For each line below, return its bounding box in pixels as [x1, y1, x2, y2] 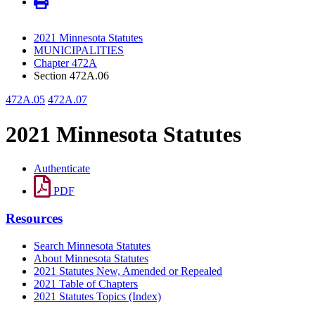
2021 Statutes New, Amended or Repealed [34, 264, 222, 277]
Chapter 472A [34, 57, 97, 70]
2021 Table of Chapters [34, 277, 138, 290]
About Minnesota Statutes [34, 252, 148, 264]
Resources [6, 210, 63, 226]
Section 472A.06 [34, 70, 109, 82]
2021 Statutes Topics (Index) [34, 290, 161, 302]
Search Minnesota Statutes [34, 239, 150, 252]
